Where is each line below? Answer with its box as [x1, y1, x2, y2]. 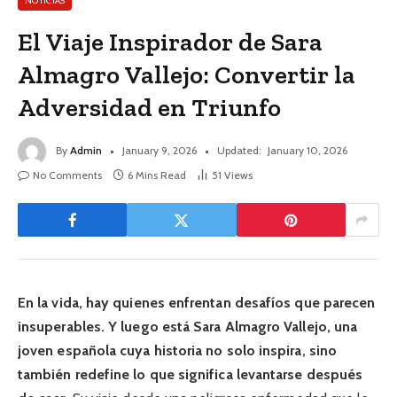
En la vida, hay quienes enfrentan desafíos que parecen [18, 294, 376, 312]
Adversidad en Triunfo [18, 92, 282, 123]
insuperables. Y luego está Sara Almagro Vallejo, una [18, 318, 358, 336]
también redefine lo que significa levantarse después [18, 366, 363, 384]
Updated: [217, 144, 261, 158]
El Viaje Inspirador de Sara [18, 27, 323, 58]
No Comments [33, 168, 102, 183]
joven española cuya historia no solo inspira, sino [18, 342, 337, 360]
